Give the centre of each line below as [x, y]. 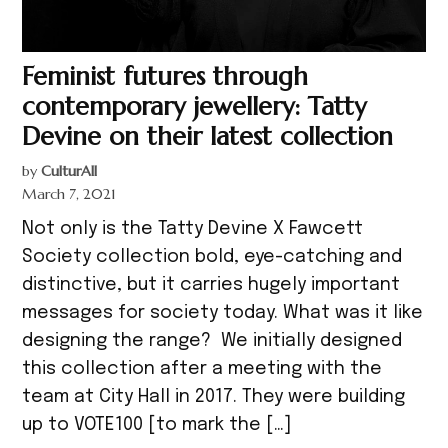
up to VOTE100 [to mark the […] [157, 425]
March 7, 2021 [69, 194]
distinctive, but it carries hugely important [211, 285]
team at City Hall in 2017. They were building [214, 397]
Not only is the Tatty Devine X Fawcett [193, 229]
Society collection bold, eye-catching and [212, 257]
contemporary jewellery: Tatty [194, 106]
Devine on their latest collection [208, 136]
